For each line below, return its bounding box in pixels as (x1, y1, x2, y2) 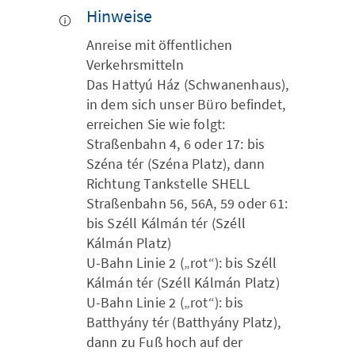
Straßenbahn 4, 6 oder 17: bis (86, 135, 265, 153)
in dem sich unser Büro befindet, (86, 95, 285, 113)
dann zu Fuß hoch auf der (86, 333, 243, 351)
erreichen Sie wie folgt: (86, 115, 226, 133)
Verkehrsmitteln (86, 55, 185, 74)
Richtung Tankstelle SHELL (86, 174, 251, 193)
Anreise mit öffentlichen (86, 36, 233, 54)
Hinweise (86, 5, 153, 27)
